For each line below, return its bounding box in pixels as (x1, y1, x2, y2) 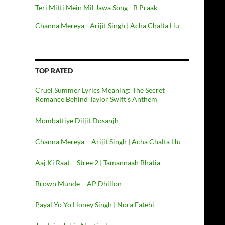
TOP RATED (35, 66, 73, 75)
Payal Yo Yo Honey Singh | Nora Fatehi (35, 200, 154, 209)
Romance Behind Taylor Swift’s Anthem (35, 95, 157, 103)
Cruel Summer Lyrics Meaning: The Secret (35, 86, 165, 94)
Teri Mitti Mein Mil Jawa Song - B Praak (35, 3, 157, 12)
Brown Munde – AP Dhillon (35, 179, 122, 188)
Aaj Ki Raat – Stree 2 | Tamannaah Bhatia (35, 158, 160, 167)
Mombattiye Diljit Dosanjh (35, 116, 119, 125)
